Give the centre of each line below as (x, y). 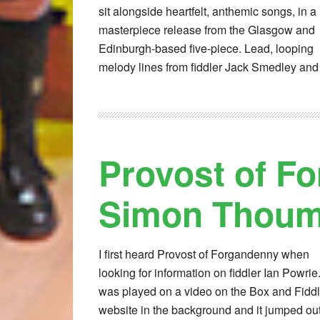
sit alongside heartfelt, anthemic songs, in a (207, 11)
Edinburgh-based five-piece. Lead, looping (206, 49)
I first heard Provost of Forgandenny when (204, 254)
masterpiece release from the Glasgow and (207, 30)
